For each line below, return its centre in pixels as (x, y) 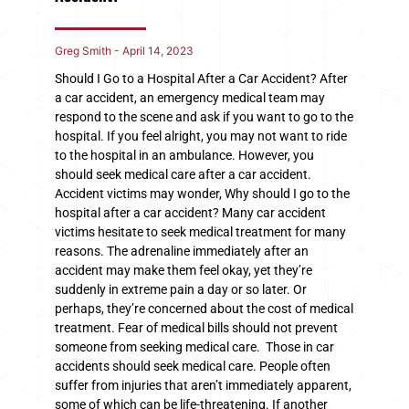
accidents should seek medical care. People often (193, 366)
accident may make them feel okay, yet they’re (184, 270)
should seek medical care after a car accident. (184, 174)
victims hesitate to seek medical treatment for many (200, 231)
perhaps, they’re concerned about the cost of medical (204, 308)
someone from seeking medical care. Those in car (194, 346)
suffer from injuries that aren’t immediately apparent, (203, 385)
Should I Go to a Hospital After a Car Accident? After (201, 78)
